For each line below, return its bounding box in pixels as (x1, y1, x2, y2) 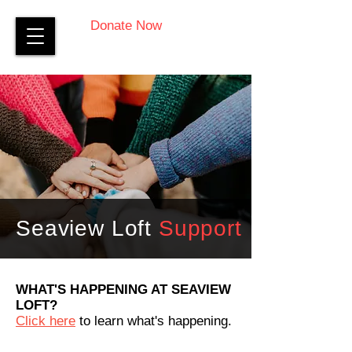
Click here (16, 313, 75, 328)
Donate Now (90, 18, 162, 33)
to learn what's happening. (75, 313, 232, 328)
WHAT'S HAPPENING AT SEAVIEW (16, 282, 231, 297)
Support (158, 216, 242, 240)
